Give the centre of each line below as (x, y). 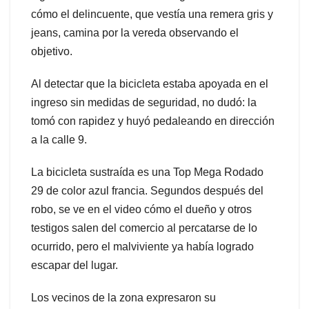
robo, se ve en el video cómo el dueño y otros (141, 209)
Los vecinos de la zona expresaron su (123, 297)
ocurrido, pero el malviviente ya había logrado (142, 246)
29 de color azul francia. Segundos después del (147, 190)
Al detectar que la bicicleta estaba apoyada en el (150, 83)
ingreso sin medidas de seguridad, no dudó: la (144, 102)
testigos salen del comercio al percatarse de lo (144, 228)
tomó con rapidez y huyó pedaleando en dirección (153, 121)
